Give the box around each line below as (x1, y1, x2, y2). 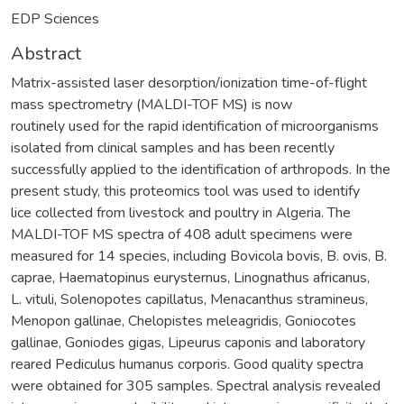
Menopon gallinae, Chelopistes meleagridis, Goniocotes (11, 310, 356, 331)
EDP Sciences (11, 8, 99, 29)
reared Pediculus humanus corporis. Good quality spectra (11, 353, 363, 374)
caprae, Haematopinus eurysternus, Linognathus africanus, (11, 267, 370, 288)
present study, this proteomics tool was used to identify (11, 180, 360, 201)
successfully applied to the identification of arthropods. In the (11, 159, 390, 179)
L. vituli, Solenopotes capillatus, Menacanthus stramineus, (11, 289, 368, 309)
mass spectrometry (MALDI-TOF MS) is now (11, 94, 292, 115)
